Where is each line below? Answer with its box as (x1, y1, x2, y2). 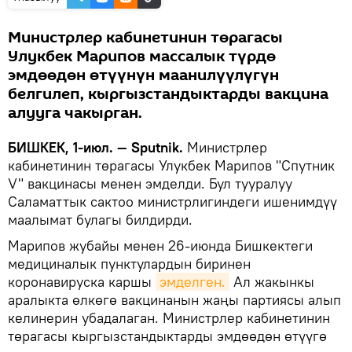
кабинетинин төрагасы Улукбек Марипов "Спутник (8, 156, 335, 175)
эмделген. (159, 273, 225, 291)
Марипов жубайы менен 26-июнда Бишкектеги (8, 236, 313, 255)
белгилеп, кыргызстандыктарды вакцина (8, 83, 328, 106)
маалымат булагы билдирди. (8, 211, 192, 229)
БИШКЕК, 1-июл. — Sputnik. (8, 138, 183, 157)
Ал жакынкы (229, 273, 314, 291)
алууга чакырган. (8, 102, 142, 125)
